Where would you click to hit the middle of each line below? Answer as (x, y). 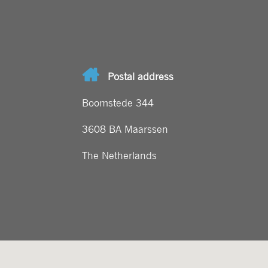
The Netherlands (119, 155)
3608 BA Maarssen (125, 128)
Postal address (141, 76)
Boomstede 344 (118, 102)
